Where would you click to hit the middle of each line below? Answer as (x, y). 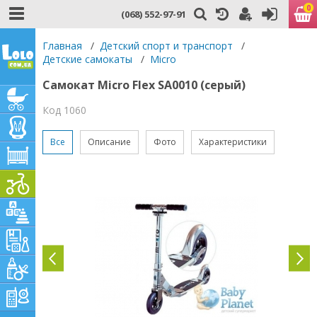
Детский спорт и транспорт (166, 46)
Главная (62, 46)
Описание (109, 142)
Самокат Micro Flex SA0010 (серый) (144, 85)
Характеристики (233, 142)
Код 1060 (64, 110)
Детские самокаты (87, 59)
